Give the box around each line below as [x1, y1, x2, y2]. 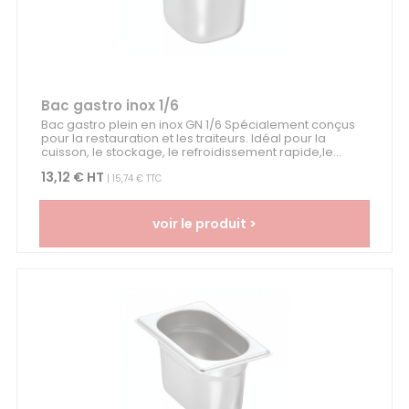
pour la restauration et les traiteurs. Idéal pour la [40, 129, 326, 147]
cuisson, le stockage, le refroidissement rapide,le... [40, 142, 341, 161]
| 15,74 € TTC [103, 171, 162, 185]
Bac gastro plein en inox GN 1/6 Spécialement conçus [40, 115, 355, 133]
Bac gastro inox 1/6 [40, 95, 179, 115]
